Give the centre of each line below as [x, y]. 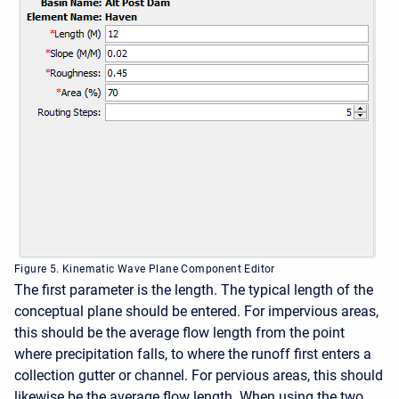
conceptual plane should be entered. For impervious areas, [196, 311]
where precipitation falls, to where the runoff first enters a [193, 354]
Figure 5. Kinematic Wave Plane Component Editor [145, 269]
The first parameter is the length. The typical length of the [194, 290]
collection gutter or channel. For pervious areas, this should [199, 375]
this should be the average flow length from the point [179, 333]
